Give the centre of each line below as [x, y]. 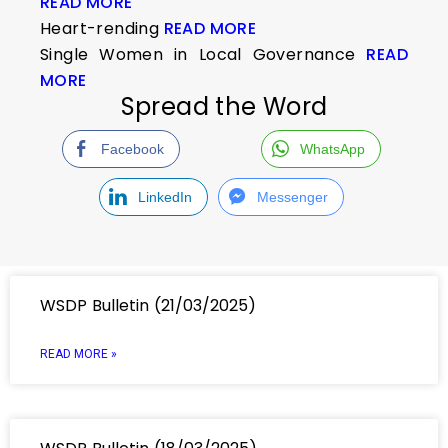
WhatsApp [333, 149]
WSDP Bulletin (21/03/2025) [148, 305]
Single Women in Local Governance [203, 54]
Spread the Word [224, 106]
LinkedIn [164, 197]
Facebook [132, 149]
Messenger [293, 197]
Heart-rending [102, 28]
